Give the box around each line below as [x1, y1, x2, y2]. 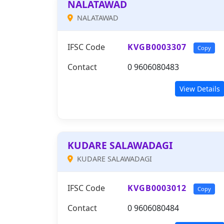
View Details [179, 84, 220, 93]
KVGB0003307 [127, 41, 186, 52]
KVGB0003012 [127, 182, 186, 193]
